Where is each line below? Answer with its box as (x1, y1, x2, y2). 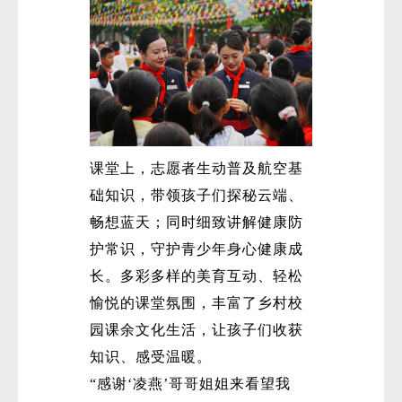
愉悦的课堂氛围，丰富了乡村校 (90, 294, 303, 310)
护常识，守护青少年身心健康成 (90, 240, 303, 257)
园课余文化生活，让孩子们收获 (90, 321, 303, 337)
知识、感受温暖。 (90, 348, 212, 364)
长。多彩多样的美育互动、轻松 (90, 267, 303, 284)
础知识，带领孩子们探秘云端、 (90, 187, 303, 203)
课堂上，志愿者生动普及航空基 (90, 160, 303, 176)
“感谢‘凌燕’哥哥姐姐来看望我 (90, 375, 291, 391)
